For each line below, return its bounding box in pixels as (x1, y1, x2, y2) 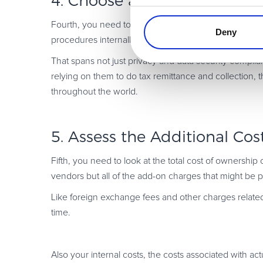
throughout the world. (51, 87, 138, 96)
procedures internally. (51, 35, 137, 45)
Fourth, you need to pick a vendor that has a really (51, 20, 254, 29)
